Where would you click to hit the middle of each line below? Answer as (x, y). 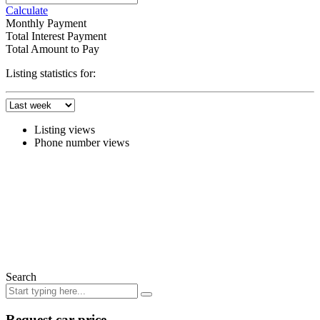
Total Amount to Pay (52, 49)
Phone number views (82, 142)
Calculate (27, 10)
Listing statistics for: (51, 73)
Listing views (65, 129)
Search (21, 276)
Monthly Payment (46, 23)
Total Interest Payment (56, 36)
